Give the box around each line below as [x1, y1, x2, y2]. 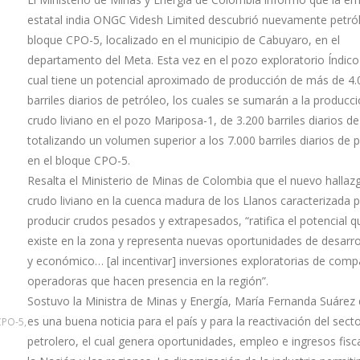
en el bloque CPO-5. [27, 153, 130, 169]
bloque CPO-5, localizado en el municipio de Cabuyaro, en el [27, 32, 340, 48]
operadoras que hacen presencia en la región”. [27, 273, 268, 289]
